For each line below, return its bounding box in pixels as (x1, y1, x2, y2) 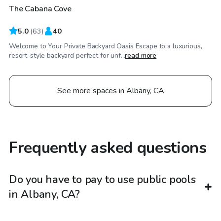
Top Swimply (28, 4, 71, 14)
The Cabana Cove (9, 3, 72, 14)
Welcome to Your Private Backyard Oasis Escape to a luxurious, (9, 41, 202, 51)
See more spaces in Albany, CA (57, 85, 164, 96)
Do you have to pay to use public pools (9, 172, 196, 187)
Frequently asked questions (9, 137, 207, 158)
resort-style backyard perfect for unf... (9, 50, 125, 60)
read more (125, 50, 157, 60)
